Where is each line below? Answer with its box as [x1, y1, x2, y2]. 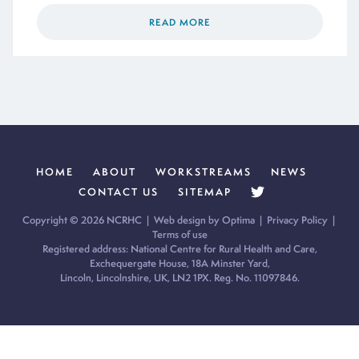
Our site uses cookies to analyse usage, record [80, 329, 338, 346]
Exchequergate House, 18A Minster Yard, [89, 256, 270, 271]
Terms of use [151, 228, 208, 242]
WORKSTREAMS [155, 165, 252, 179]
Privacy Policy [266, 213, 328, 228]
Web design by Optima [153, 213, 255, 228]
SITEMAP [178, 185, 232, 200]
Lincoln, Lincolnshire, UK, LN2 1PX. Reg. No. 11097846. [59, 271, 300, 285]
